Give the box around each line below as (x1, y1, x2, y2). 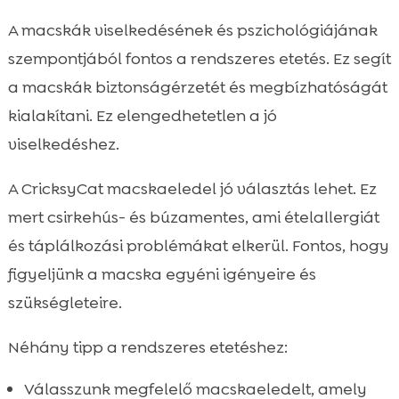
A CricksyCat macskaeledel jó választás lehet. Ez (7, 177, 377, 199)
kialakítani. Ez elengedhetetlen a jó (7, 104, 277, 126)
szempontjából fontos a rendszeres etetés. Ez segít (7, 47, 391, 69)
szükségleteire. (7, 291, 122, 313)
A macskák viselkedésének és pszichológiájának (7, 19, 378, 41)
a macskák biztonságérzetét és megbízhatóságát (7, 76, 387, 98)
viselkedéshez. (7, 133, 119, 155)
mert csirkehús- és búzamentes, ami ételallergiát (7, 206, 379, 228)
